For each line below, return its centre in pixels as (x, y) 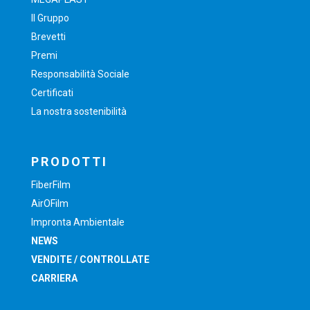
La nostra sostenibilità (79, 111)
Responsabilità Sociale (80, 74)
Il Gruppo (50, 18)
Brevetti (48, 36)
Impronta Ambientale (78, 222)
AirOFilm (50, 203)
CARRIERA (54, 278)
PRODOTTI (70, 161)
